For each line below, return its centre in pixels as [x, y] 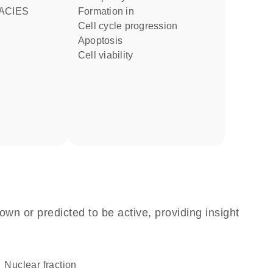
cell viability [109, 55]
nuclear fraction [44, 265]
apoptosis [104, 41]
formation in [109, 11]
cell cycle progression [132, 26]
